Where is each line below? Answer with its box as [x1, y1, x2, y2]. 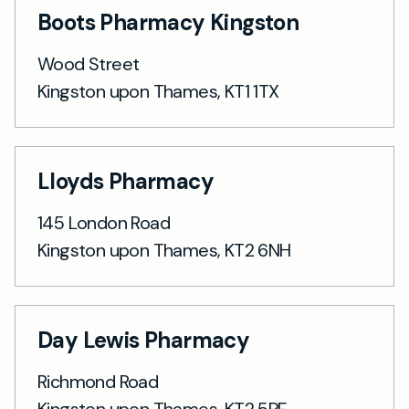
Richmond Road [37, 370, 159, 393]
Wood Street [37, 52, 140, 76]
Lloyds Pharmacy [37, 167, 214, 195]
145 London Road [37, 211, 170, 235]
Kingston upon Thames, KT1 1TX [37, 79, 279, 103]
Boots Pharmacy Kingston [37, 8, 299, 37]
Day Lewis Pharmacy [37, 326, 250, 354]
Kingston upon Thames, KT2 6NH [37, 238, 291, 262]
